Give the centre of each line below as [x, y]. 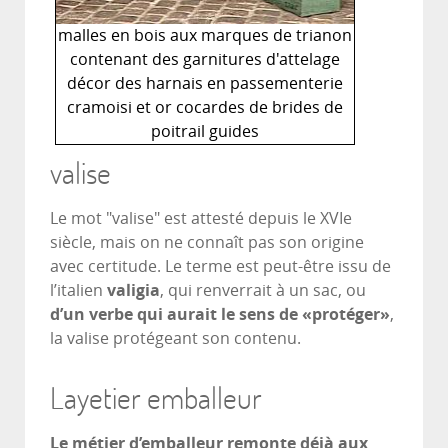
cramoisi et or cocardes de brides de [205, 107]
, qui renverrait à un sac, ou [263, 290]
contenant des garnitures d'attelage [205, 59]
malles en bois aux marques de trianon [205, 35]
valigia [133, 290]
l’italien [78, 290]
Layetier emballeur [156, 397]
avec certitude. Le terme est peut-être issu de [220, 266]
